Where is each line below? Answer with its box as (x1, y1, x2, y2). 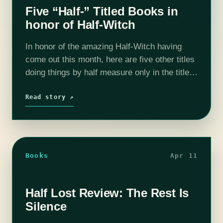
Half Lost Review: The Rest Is (25, 186, 189, 200)
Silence (25, 199, 67, 213)
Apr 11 (170, 151, 198, 159)
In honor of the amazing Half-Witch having (25, 41, 182, 51)
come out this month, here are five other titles (25, 54, 195, 64)
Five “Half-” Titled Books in (25, 4, 178, 18)
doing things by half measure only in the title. (25, 67, 192, 77)
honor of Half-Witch (25, 17, 135, 31)
